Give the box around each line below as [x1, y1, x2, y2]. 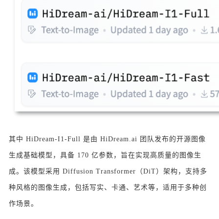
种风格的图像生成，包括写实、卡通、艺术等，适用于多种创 [9, 184, 207, 192]
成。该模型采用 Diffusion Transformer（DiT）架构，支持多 [9, 168, 207, 175]
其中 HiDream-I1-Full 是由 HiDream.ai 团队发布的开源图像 [9, 135, 206, 143]
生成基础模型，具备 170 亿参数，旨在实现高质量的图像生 [9, 152, 201, 159]
